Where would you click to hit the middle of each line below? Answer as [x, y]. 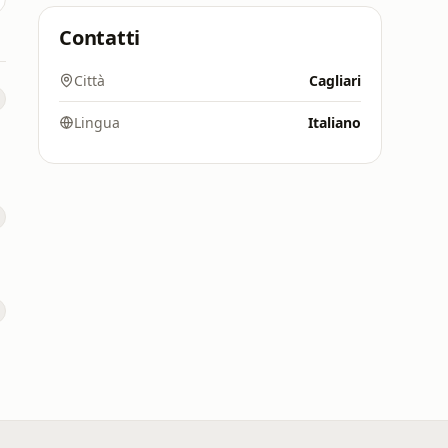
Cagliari [335, 80]
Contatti [100, 37]
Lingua [97, 122]
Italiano [334, 122]
